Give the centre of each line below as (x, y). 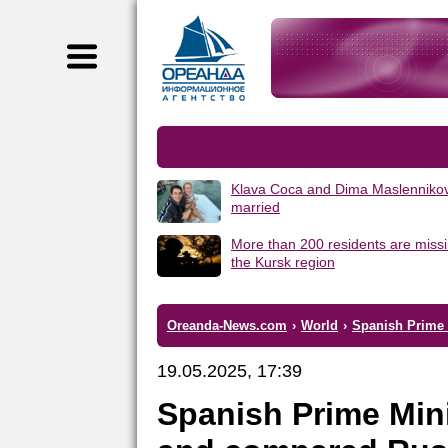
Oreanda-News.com (227, 325)
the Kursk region (283, 261)
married (255, 207)
